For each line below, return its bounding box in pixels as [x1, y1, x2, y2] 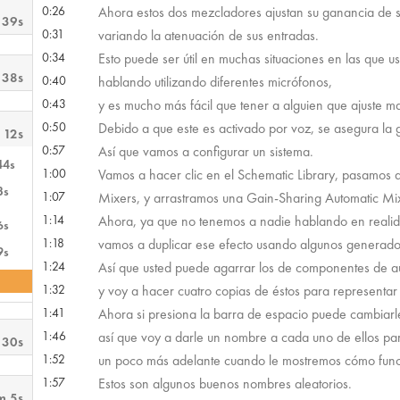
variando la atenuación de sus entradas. [97, 26, 319, 46]
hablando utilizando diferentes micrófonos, [97, 72, 332, 92]
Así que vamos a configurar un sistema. [97, 142, 313, 162]
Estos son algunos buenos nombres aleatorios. [97, 374, 352, 394]
